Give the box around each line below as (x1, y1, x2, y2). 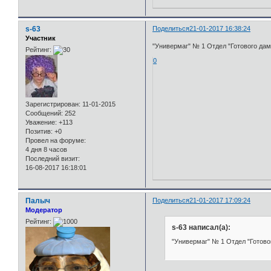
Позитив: (25, 128, 53, 135)
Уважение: (25, 119, 57, 126)
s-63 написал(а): (171, 223, 230, 232)
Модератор (25, 206, 62, 214)
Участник (25, 34, 56, 42)
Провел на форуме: (25, 137, 86, 144)
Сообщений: (25, 109, 63, 117)
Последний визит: (25, 155, 80, 162)
